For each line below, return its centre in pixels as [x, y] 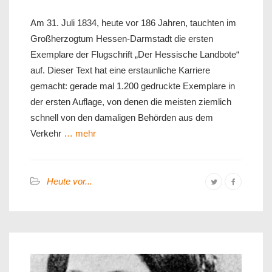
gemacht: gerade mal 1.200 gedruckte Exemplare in [133, 86]
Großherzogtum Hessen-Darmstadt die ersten [122, 38]
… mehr [79, 133]
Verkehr [46, 133]
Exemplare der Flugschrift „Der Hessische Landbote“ [135, 54]
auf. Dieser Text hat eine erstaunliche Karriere [120, 70]
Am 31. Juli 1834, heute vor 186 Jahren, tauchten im [133, 22]
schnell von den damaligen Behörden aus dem [122, 117]
